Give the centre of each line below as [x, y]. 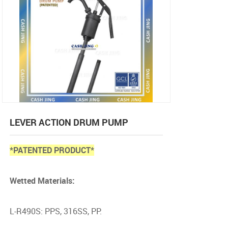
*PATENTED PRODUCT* [52, 150]
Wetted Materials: [42, 181]
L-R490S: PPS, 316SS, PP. [55, 211]
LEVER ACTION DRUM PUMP [69, 122]
